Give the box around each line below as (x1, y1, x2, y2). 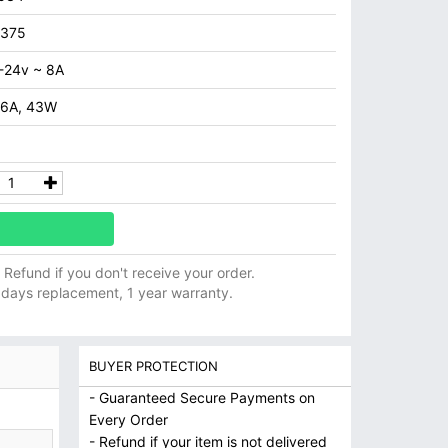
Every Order (88, 411, 168, 428)
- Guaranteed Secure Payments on (88, 389, 315, 406)
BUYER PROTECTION (88, 358, 218, 374)
